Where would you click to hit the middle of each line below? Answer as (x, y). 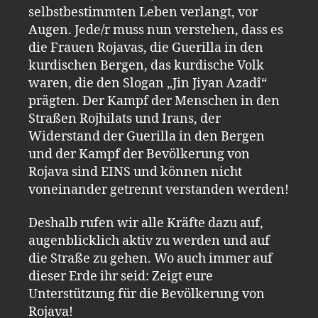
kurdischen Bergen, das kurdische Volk (146, 65)
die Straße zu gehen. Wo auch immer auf (150, 259)
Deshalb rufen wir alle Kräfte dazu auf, (146, 223)
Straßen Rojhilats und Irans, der (125, 119)
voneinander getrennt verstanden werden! (159, 190)
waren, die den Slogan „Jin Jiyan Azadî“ (148, 83)
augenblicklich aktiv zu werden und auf (149, 241)
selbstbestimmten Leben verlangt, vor (143, 12)
